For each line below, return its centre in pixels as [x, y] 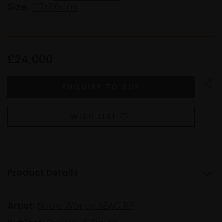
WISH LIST [94, 117]
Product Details [43, 173]
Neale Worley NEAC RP [86, 206]
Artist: [21, 206]
